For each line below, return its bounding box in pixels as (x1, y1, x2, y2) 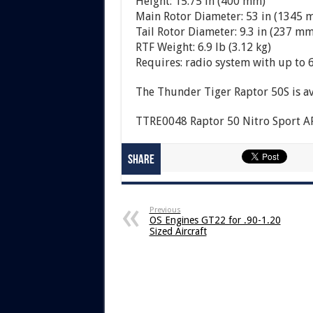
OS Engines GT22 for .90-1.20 (149, 214, 281, 226)
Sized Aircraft (149, 225, 207, 237)
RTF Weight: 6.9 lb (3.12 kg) (135, 40, 271, 54)
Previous (149, 205, 181, 214)
